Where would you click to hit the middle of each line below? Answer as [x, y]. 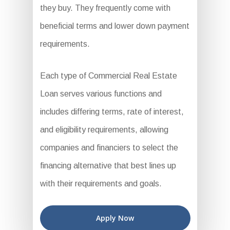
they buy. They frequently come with [105, 8]
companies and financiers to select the [109, 148]
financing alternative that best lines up [108, 166]
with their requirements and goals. [101, 184]
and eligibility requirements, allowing [104, 130]
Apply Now [115, 218]
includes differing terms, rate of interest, [112, 112]
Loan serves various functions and [101, 94]
